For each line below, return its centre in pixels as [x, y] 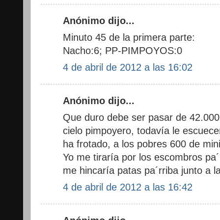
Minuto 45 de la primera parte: [129, 37]
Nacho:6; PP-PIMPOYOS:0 [123, 50]
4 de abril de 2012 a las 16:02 [128, 67]
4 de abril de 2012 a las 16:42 [128, 187]
